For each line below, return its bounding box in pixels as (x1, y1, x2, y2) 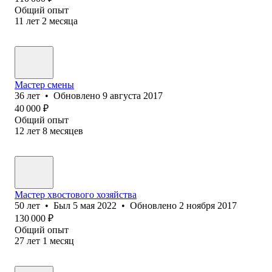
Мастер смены (15, 79, 74, 90)
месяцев (50, 125, 83, 136)
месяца (49, 15, 78, 26)
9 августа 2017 (103, 90, 163, 101)
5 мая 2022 (73, 200, 117, 211)
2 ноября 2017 (179, 200, 237, 211)
